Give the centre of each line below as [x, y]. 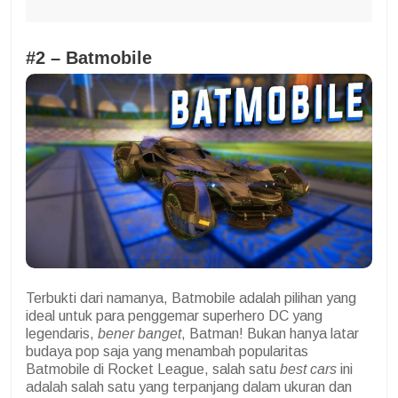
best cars [308, 370]
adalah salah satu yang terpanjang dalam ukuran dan [189, 387]
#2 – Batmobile [89, 57]
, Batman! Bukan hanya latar [270, 334]
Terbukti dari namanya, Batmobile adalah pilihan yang [191, 298]
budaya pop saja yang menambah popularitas [167, 352]
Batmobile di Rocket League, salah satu [153, 370]
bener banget [139, 334]
